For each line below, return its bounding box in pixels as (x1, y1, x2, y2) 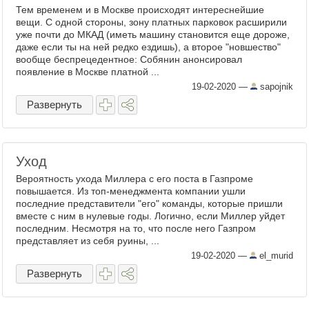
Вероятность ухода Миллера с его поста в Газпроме (16, 173, 253, 184)
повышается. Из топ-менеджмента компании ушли (16, 186, 246, 197)
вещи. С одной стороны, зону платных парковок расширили (16, 17, 287, 28)
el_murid (257, 250, 293, 261)
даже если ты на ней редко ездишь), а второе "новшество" (16, 41, 281, 52)
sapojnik (257, 81, 293, 92)
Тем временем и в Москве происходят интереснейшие (16, 4, 264, 15)
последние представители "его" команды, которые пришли (16, 198, 283, 209)
